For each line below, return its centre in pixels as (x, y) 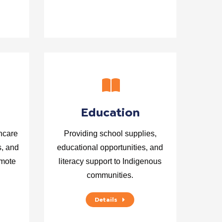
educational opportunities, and (110, 147)
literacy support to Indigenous (110, 161)
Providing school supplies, (110, 134)
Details (106, 200)
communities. (110, 175)
